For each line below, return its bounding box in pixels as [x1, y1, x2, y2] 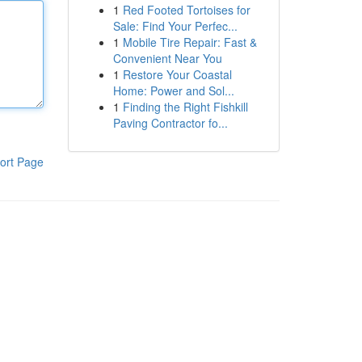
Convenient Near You [112, 50, 222, 66]
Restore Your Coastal [122, 66, 232, 82]
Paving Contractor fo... [112, 115, 228, 131]
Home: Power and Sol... [112, 82, 234, 99]
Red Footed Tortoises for [122, 2, 250, 18]
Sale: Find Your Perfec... [112, 18, 238, 34]
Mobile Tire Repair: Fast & [122, 34, 257, 50]
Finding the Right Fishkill [122, 99, 248, 115]
